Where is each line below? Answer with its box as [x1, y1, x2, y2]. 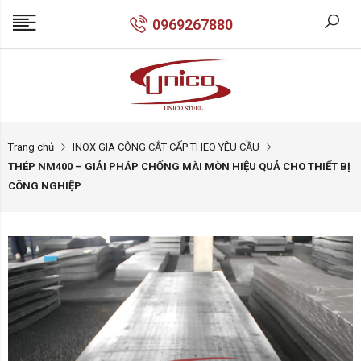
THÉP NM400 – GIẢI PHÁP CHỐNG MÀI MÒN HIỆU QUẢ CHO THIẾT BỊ [8, 160, 351, 172]
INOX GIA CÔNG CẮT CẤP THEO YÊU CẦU [73, 141, 259, 153]
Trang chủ [8, 141, 54, 153]
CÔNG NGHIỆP [8, 180, 81, 192]
